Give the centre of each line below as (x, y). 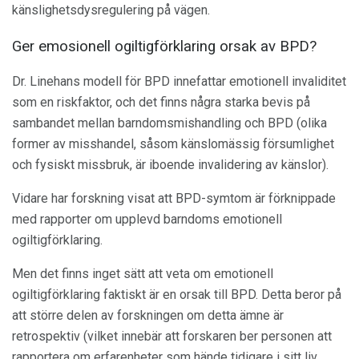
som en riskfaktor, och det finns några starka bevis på (161, 103)
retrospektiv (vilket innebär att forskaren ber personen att (172, 337)
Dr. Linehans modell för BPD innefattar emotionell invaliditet (179, 82)
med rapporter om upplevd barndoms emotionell (147, 220)
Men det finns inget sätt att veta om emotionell (143, 274)
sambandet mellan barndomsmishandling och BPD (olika (169, 123)
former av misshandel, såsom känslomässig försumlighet (173, 144)
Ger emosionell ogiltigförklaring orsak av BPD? (164, 46)
